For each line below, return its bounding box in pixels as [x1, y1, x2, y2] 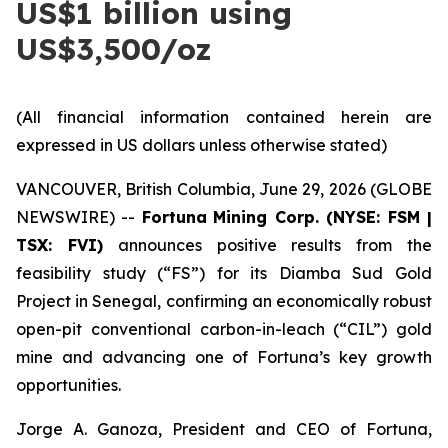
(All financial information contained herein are [16, 107, 432, 127]
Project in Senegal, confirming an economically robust [16, 291, 432, 311]
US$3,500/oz [16, 30, 212, 68]
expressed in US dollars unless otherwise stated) [16, 135, 387, 155]
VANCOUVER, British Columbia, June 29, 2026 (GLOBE [16, 179, 432, 199]
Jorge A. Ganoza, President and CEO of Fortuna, [16, 419, 432, 439]
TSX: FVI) [16, 235, 103, 255]
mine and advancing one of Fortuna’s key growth [16, 347, 432, 367]
